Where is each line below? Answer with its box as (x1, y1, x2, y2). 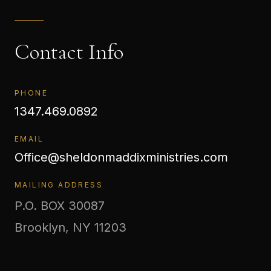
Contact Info (15, 39, 123, 65)
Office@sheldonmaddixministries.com (15, 150, 228, 165)
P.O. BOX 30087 (15, 198, 105, 213)
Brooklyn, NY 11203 (15, 220, 126, 235)
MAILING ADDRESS (15, 180, 103, 189)
